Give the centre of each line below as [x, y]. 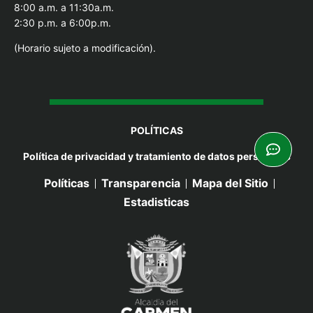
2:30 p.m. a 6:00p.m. [63, 22]
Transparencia [141, 183]
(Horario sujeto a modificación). [85, 48]
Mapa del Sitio [230, 183]
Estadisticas [156, 202]
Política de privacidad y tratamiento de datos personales [156, 156]
